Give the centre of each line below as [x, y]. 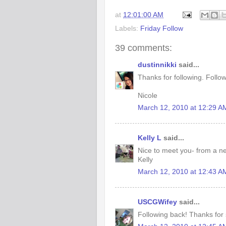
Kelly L [150, 138]
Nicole [148, 95]
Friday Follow [162, 29]
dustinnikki [157, 65]
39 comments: [144, 48]
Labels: [128, 29]
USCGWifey [157, 202]
